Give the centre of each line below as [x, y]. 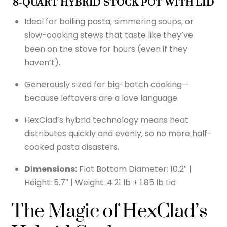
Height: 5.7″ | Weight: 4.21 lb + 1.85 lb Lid [100, 182]
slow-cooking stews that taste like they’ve [109, 35]
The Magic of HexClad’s [109, 212]
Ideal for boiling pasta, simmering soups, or [109, 21]
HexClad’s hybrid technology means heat [106, 120]
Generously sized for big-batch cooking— [107, 84]
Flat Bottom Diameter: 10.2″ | [134, 169]
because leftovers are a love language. [102, 98]
